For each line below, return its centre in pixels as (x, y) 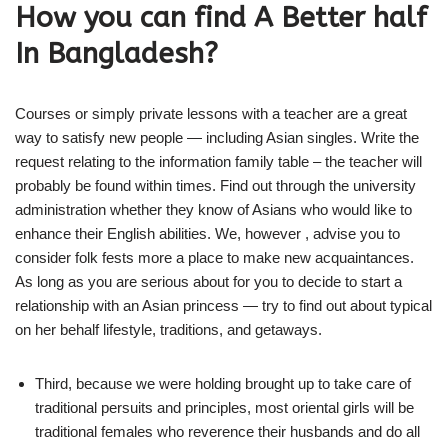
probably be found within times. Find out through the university (215, 185)
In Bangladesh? (116, 53)
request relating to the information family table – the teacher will (218, 161)
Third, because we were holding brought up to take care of (223, 383)
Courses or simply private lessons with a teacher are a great (211, 113)
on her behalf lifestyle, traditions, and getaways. (168, 329)
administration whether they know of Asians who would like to (213, 209)
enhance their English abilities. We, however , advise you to (207, 233)
